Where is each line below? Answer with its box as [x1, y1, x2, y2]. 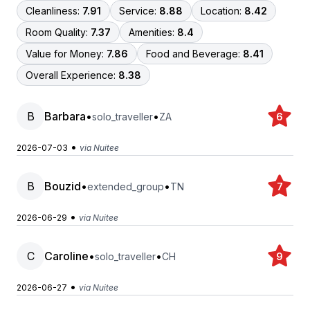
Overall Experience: [26, 69, 116, 81]
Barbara [44, 109, 86, 123]
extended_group [87, 180, 164, 192]
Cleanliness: [26, 5, 80, 17]
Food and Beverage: [146, 48, 240, 60]
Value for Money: [26, 48, 104, 60]
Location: [201, 5, 241, 17]
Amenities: [129, 26, 174, 38]
